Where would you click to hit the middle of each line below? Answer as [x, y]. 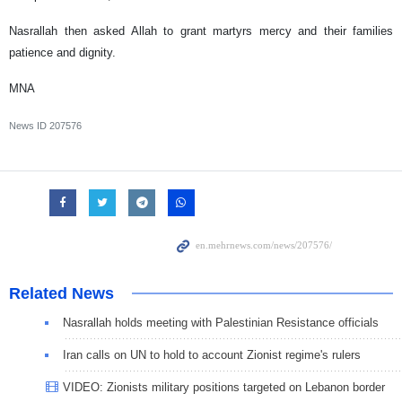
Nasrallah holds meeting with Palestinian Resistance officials [221, 322]
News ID [29, 125]
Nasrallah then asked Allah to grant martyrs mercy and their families [201, 31]
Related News [61, 293]
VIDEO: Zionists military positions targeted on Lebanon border [224, 387]
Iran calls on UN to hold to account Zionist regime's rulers [212, 354]
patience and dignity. [62, 52]
